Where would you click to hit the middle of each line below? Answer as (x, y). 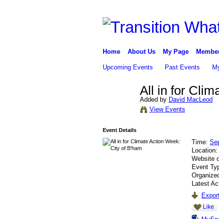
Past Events (183, 67)
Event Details (119, 130)
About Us (141, 51)
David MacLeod (190, 99)
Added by (154, 99)
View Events (167, 109)
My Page (175, 51)
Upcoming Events (128, 67)
